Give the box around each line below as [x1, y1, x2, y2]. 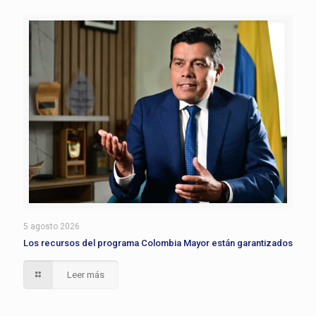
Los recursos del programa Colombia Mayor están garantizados [23, 238, 293, 249]
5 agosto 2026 [23, 221, 80, 232]
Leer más [67, 269, 105, 281]
